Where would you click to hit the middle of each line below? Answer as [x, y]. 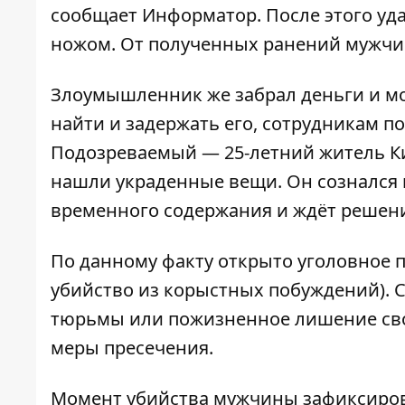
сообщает [96, 15]
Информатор [199, 15]
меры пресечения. [132, 348]
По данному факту [134, 261]
